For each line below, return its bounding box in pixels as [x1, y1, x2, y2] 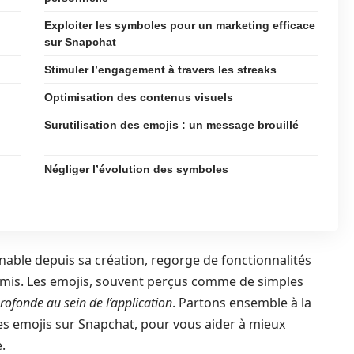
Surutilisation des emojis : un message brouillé [44, 119, 299, 131]
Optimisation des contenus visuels [44, 91, 233, 104]
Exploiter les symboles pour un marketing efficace [44, 19, 315, 32]
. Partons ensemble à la [172, 294, 311, 311]
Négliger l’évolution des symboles [44, 163, 228, 175]
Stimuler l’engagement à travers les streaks [44, 63, 277, 76]
